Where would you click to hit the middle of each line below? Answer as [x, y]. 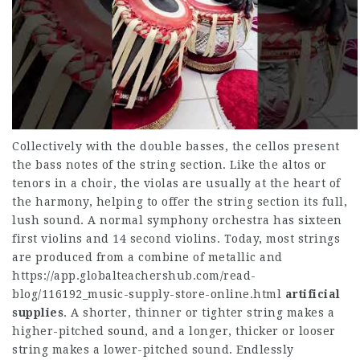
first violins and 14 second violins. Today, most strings [176, 239]
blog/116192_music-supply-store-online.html [147, 294]
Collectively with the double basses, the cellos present [176, 146]
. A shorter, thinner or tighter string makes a [199, 313]
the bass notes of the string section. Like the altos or [170, 165]
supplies [38, 313]
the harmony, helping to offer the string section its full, [180, 202]
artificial [313, 294]
